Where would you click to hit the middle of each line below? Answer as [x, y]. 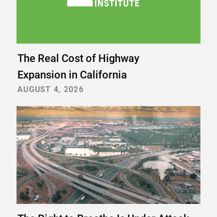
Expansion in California [72, 75]
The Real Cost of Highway [78, 58]
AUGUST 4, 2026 [51, 89]
